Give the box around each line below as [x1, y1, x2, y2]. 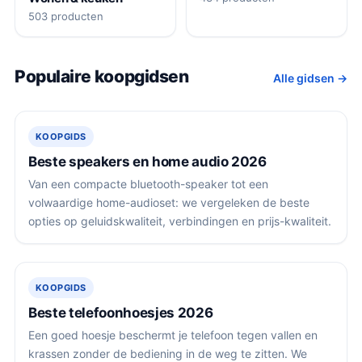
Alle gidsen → [273, 70, 347, 85]
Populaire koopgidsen [15, 65, 189, 86]
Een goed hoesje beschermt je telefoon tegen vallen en [28, 328, 318, 343]
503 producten [28, 9, 103, 23]
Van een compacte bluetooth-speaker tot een [28, 177, 268, 192]
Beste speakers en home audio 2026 [28, 154, 267, 170]
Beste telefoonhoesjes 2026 [28, 305, 213, 322]
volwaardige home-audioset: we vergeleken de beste [28, 196, 309, 210]
